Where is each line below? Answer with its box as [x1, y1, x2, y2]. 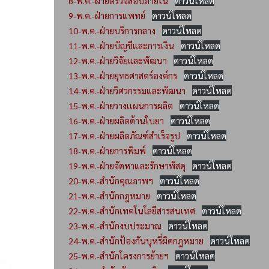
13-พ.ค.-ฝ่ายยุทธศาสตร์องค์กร [68, 70, 177, 81]
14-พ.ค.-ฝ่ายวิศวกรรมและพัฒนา [68, 85, 186, 96]
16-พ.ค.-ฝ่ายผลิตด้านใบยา [68, 115, 164, 126]
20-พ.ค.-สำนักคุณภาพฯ [68, 175, 153, 186]
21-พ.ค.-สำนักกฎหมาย [68, 190, 150, 201]
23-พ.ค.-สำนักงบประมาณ [68, 220, 162, 231]
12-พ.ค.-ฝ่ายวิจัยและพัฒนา [68, 55, 167, 66]
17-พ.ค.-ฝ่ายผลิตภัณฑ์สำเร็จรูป [68, 130, 180, 141]
